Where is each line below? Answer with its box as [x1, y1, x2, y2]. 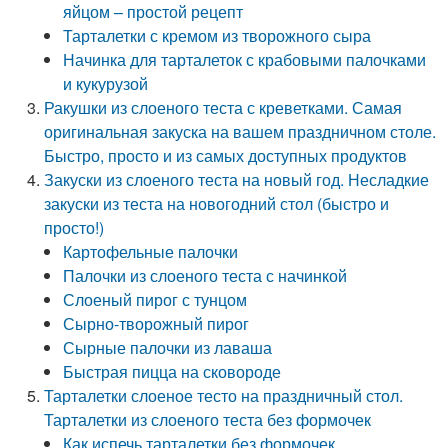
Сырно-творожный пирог [63, 312, 250, 335]
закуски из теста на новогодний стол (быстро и [44, 192, 390, 215]
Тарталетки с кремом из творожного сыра [63, 24, 372, 47]
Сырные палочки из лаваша [63, 336, 273, 359]
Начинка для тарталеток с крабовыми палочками [63, 48, 427, 71]
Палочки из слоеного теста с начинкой [63, 264, 348, 287]
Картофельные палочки [63, 240, 239, 263]
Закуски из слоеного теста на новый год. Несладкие [44, 168, 430, 191]
